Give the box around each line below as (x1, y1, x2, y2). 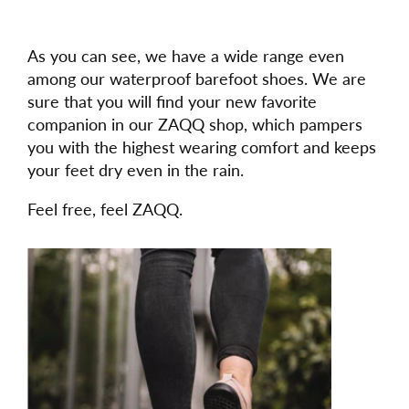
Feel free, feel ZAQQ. (27, 199, 183, 220)
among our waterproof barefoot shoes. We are (27, 68, 366, 89)
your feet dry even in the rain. (27, 160, 244, 181)
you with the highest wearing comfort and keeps (27, 137, 376, 158)
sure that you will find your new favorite (27, 91, 317, 112)
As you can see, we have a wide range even (27, 46, 344, 67)
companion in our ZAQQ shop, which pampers (27, 114, 362, 135)
